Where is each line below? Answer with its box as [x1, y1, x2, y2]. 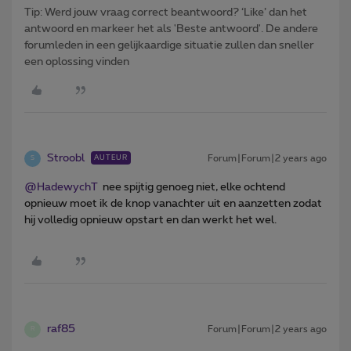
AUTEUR [94, 154, 128, 161]
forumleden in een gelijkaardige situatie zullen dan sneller [24, 39, 314, 51]
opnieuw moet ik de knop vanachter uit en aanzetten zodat [24, 197, 322, 209]
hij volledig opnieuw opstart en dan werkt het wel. [24, 214, 279, 226]
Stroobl [47, 152, 85, 164]
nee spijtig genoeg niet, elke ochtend [98, 181, 285, 193]
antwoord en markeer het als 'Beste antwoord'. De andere [24, 23, 318, 34]
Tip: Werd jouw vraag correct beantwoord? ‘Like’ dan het [24, 6, 307, 18]
